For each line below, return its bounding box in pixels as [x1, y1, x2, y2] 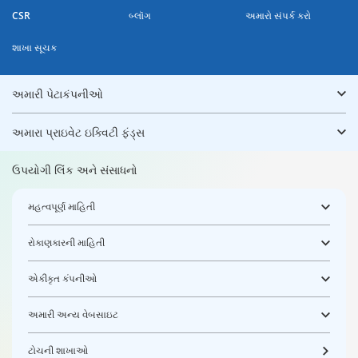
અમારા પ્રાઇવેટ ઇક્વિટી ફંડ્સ [12, 124, 145, 140]
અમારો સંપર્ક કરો [245, 8, 311, 22]
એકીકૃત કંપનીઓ [28, 271, 97, 285]
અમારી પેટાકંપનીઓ [12, 86, 103, 101]
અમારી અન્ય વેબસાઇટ [28, 307, 118, 321]
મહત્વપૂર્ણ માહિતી [28, 199, 95, 213]
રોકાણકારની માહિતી [28, 235, 105, 249]
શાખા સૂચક [12, 40, 57, 54]
